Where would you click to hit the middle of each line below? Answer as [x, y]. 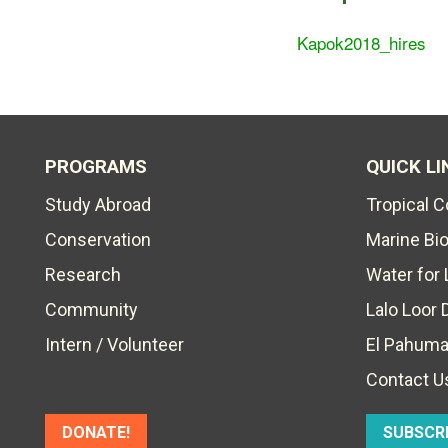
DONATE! [96, 432]
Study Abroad [98, 204]
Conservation [98, 239]
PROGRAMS [96, 166]
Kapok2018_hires [361, 42]
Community [91, 309]
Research [83, 274]
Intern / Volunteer [114, 344]
